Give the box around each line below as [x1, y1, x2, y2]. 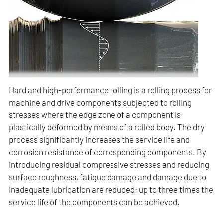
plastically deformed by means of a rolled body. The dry [9, 121, 205, 132]
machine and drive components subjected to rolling [9, 97, 192, 107]
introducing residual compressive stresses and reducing [9, 159, 210, 169]
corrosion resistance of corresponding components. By [9, 146, 207, 157]
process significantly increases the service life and [9, 134, 190, 144]
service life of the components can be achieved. [9, 196, 180, 207]
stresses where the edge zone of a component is [9, 109, 181, 119]
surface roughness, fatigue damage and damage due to [9, 171, 207, 182]
